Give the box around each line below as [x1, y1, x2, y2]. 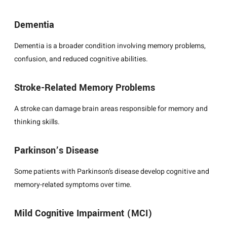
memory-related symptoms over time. [14, 179, 132, 190]
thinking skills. [14, 116, 60, 127]
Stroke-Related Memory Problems [14, 81, 155, 94]
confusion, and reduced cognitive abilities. [14, 53, 148, 64]
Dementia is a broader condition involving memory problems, [14, 40, 206, 51]
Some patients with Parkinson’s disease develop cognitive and [14, 166, 209, 177]
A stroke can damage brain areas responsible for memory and [14, 103, 208, 114]
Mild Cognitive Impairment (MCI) [14, 206, 153, 220]
